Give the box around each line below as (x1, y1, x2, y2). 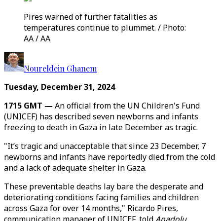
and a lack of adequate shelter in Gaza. (4, 162, 147, 173)
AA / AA (24, 33, 50, 44)
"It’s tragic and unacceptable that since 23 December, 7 (4, 141, 206, 151)
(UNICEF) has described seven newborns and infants (4, 111, 198, 122)
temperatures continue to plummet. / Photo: (24, 22, 186, 33)
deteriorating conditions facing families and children (4, 192, 199, 203)
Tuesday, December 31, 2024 (4, 81, 115, 92)
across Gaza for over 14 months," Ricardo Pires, (4, 203, 178, 214)
